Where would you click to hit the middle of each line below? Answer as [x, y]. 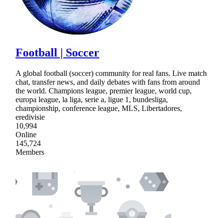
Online [26, 135]
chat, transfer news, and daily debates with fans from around [108, 82]
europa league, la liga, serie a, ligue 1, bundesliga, [92, 100]
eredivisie [30, 117]
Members [30, 152]
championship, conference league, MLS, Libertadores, [99, 109]
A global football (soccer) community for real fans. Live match [111, 73]
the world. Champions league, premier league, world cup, [104, 91]
